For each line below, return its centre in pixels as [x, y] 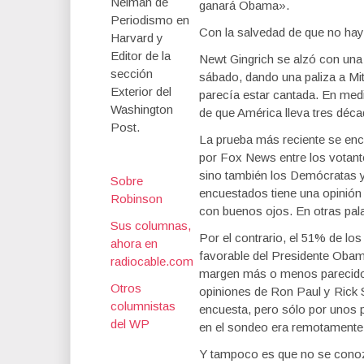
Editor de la [141, 56]
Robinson [136, 199]
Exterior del [141, 91]
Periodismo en [150, 20]
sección [132, 74]
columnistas [143, 306]
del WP [130, 324]
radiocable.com [152, 261]
